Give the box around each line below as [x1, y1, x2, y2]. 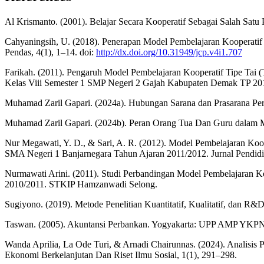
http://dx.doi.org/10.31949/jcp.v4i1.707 [96, 47, 242, 57]
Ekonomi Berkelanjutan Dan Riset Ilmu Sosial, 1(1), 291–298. [5, 249, 237, 260]
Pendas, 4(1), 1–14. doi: [5, 47, 96, 57]
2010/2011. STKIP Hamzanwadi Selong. [5, 179, 157, 189]
